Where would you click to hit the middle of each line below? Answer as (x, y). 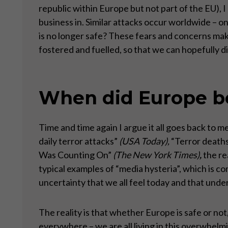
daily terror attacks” (78, 141)
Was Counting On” (75, 154)
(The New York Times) (155, 154)
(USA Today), (144, 141)
